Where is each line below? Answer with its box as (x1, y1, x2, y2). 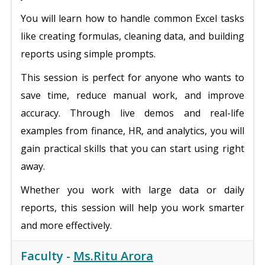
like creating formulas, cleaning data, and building (21, 30, 244, 43)
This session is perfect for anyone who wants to (21, 71, 244, 84)
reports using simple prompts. (21, 47, 156, 60)
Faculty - (21, 248, 73, 264)
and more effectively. (21, 219, 112, 232)
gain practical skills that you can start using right (21, 142, 244, 155)
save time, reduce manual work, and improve (21, 89, 244, 102)
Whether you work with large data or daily (21, 183, 244, 196)
